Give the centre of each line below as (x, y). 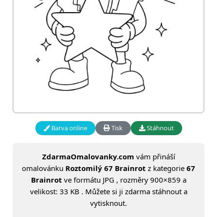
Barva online (68, 128)
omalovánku (44, 168)
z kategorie (166, 168)
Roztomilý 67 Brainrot (106, 168)
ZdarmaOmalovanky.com (88, 157)
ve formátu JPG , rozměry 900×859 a (124, 180)
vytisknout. (108, 203)
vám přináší (155, 157)
